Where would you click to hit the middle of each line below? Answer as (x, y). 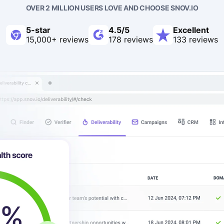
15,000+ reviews (57, 39)
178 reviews (131, 39)
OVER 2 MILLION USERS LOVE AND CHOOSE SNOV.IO (112, 8)
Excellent (191, 30)
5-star (38, 30)
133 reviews (195, 39)
